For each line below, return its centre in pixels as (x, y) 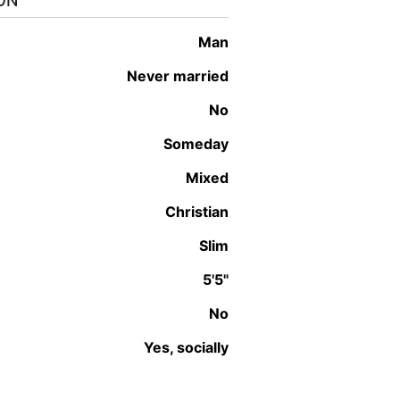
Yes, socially (191, 347)
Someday (200, 143)
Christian (202, 211)
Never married (183, 75)
